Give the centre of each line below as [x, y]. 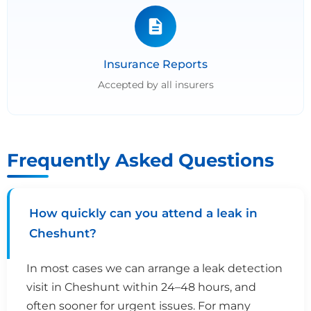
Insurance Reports [155, 64]
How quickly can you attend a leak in [143, 213]
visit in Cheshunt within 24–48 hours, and [141, 287]
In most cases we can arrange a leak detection [154, 268]
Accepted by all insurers [155, 84]
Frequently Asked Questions [141, 160]
